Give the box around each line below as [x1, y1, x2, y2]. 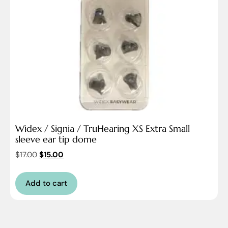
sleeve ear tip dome [15, 133, 97, 146]
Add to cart [25, 178, 67, 188]
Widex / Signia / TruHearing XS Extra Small [15, 123, 190, 135]
